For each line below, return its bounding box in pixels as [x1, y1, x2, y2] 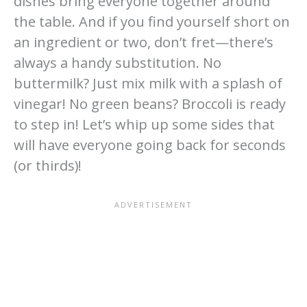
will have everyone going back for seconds [14, 135, 286, 154]
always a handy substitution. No [14, 53, 221, 72]
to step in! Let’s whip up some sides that [14, 114, 275, 134]
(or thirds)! [14, 156, 82, 175]
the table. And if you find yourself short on [14, 12, 290, 31]
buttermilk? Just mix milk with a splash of [14, 73, 282, 93]
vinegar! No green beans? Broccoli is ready [14, 94, 286, 113]
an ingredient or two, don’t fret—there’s [14, 32, 273, 51]
